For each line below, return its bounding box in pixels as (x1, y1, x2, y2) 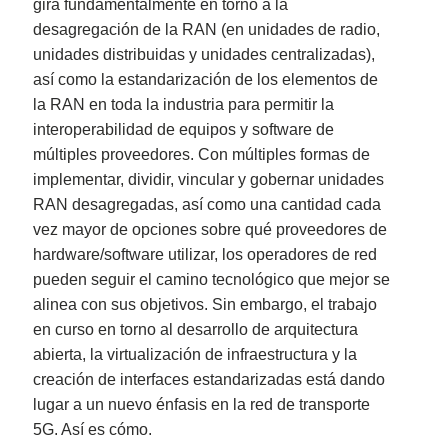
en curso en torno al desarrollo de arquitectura (33, 321, 359, 339)
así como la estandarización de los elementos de (33, 71, 379, 89)
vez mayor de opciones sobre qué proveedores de (33, 221, 388, 239)
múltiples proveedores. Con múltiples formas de (33, 146, 371, 164)
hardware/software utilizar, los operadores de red (33, 246, 378, 264)
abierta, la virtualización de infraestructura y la (33, 346, 358, 364)
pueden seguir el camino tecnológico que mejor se (33, 271, 391, 289)
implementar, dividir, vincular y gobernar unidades (33, 171, 385, 189)
